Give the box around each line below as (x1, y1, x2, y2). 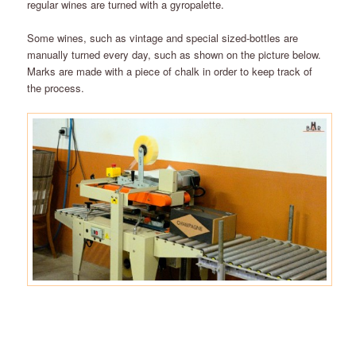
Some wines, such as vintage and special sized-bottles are (27, 29, 299, 45)
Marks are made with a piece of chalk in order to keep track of (27, 63, 313, 79)
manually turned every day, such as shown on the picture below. (27, 46, 322, 62)
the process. (27, 79, 85, 95)
